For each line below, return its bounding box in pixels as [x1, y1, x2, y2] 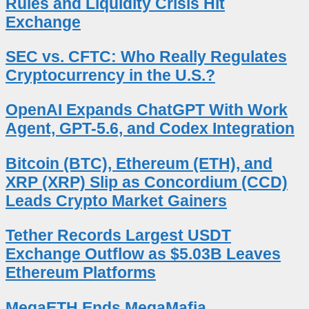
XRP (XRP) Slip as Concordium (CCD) [6, 172, 288, 191]
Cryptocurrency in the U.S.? [6, 66, 215, 85]
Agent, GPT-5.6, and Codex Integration [6, 119, 295, 138]
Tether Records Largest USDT [6, 226, 231, 245]
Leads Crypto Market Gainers [6, 191, 227, 210]
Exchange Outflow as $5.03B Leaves [6, 245, 281, 263]
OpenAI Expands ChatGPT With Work [6, 101, 288, 119]
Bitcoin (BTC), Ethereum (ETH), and [6, 154, 272, 172]
